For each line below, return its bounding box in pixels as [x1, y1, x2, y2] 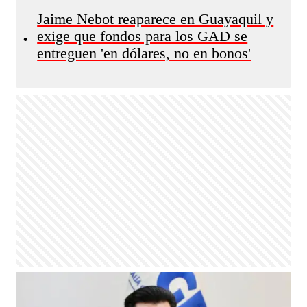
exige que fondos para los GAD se [37, 28, 248, 45]
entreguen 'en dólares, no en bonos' [37, 45, 251, 62]
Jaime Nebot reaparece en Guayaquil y [37, 11, 274, 27]
